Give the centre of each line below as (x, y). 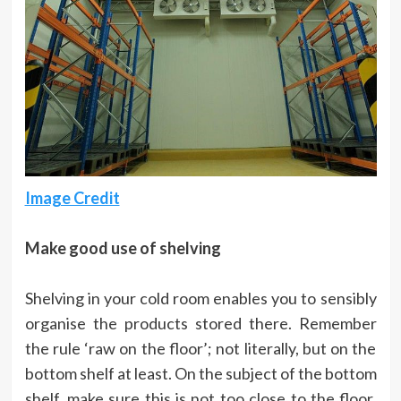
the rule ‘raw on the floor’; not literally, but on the (200, 349)
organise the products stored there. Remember (200, 324)
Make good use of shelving (123, 248)
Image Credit (72, 198)
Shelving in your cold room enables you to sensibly (200, 299)
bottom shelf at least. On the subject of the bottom (200, 374)
